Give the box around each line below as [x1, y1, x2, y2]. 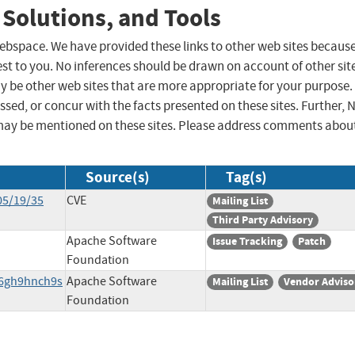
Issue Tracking [212, 234, 282, 250]
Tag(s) [226, 167, 267, 188]
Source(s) [86, 167, 150, 188]
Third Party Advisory [212, 212, 313, 228]
